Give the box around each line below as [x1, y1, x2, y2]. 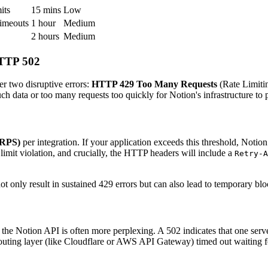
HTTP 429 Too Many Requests [92, 79, 217, 90]
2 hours [31, 31, 59, 41]
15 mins [31, 4, 61, 15]
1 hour [31, 17, 56, 28]
